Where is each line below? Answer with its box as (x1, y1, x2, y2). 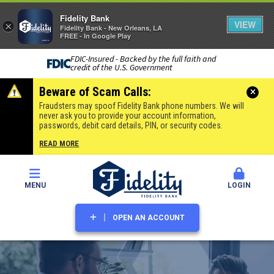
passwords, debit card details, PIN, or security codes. (39, 120, 223, 130)
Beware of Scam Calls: (39, 84, 152, 99)
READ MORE (39, 139, 80, 148)
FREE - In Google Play (60, 31, 131, 41)
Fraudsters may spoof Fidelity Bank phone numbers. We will (39, 101, 245, 111)
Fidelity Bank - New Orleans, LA (60, 23, 162, 33)
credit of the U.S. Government (70, 62, 172, 74)
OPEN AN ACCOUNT (112, 213, 185, 223)
